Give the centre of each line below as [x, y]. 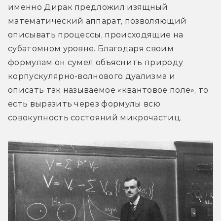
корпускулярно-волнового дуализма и [92, 76]
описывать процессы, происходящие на [96, 35]
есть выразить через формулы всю [84, 104]
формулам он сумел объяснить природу [96, 63]
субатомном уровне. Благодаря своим [91, 49]
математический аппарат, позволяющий [97, 21]
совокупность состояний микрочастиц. [95, 118]
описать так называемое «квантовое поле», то [108, 90]
